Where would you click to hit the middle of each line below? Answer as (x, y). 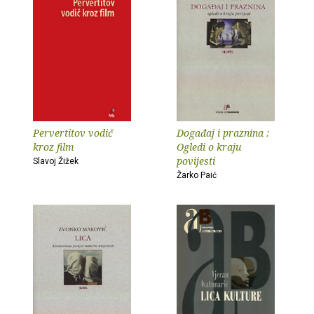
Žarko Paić (197, 175)
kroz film (54, 147)
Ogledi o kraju (209, 147)
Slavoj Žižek (56, 161)
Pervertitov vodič (73, 133)
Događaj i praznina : (223, 133)
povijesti (196, 161)
